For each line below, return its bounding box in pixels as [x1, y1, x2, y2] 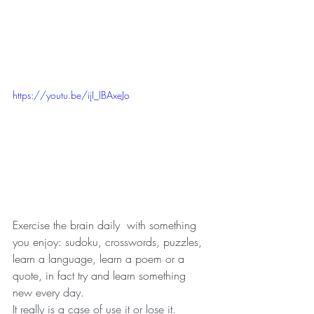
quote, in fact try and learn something [13, 268, 189, 284]
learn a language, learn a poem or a [13, 251, 188, 267]
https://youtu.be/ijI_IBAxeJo [13, 88, 130, 102]
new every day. [13, 285, 88, 301]
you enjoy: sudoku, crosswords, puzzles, [13, 234, 205, 250]
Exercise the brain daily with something [13, 217, 200, 233]
